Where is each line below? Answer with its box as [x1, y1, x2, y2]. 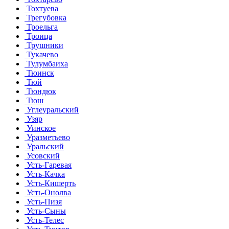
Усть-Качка [25, 169, 65, 178]
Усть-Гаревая [25, 160, 72, 169]
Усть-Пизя [25, 197, 62, 206]
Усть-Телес [25, 215, 64, 224]
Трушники [25, 40, 63, 50]
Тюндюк [25, 86, 56, 96]
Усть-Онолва [25, 188, 71, 197]
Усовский [25, 151, 60, 160]
